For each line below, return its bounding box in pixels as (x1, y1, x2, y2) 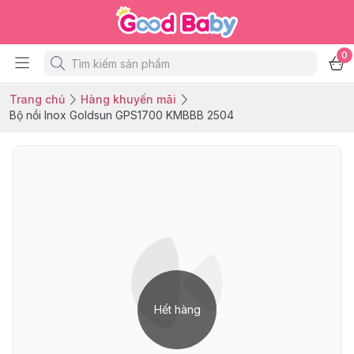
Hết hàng (153, 303, 201, 316)
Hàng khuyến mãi (81, 92, 176, 106)
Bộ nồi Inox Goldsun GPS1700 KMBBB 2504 (9, 108, 234, 122)
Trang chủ (9, 92, 65, 106)
